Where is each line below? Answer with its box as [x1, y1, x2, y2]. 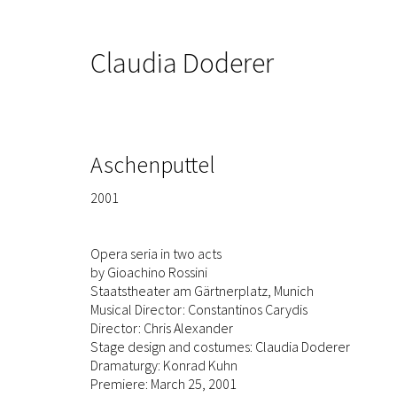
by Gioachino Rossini [90, 262, 207, 281]
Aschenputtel [90, 150, 215, 179]
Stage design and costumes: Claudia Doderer [90, 337, 350, 355]
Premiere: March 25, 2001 [90, 374, 237, 393]
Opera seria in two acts [90, 244, 222, 262]
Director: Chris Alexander [90, 318, 233, 337]
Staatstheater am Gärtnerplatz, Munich [90, 281, 314, 300]
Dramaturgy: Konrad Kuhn [90, 355, 237, 374]
